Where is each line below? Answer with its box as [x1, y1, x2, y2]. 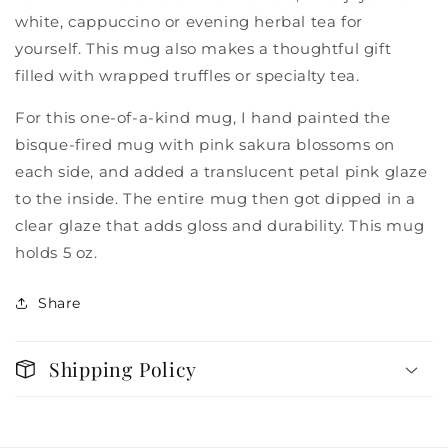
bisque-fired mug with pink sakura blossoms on [15, 134, 396, 154]
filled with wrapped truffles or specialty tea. [15, 65, 360, 85]
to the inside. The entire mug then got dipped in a [15, 188, 417, 208]
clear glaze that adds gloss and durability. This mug [15, 215, 425, 235]
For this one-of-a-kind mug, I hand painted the [15, 107, 391, 127]
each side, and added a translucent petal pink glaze [15, 161, 428, 181]
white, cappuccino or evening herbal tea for [15, 11, 363, 31]
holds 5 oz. [15, 242, 98, 262]
